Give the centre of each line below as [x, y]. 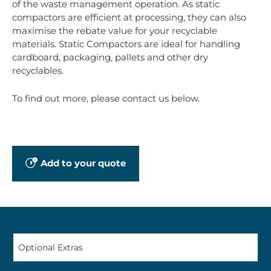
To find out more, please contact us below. [106, 99]
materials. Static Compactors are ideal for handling [126, 44]
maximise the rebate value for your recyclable [115, 31]
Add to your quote [83, 163]
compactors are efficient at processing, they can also [129, 18]
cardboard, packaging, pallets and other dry [110, 57]
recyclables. [38, 71]
